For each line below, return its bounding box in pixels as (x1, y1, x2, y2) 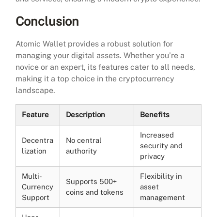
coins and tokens (66, 187, 124, 196)
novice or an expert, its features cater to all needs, (15, 62, 195, 72)
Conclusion (15, 14, 79, 29)
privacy (140, 152, 165, 160)
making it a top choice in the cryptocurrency (15, 74, 174, 83)
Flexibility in (140, 171, 182, 180)
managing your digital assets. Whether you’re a (15, 50, 185, 60)
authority (66, 146, 97, 155)
